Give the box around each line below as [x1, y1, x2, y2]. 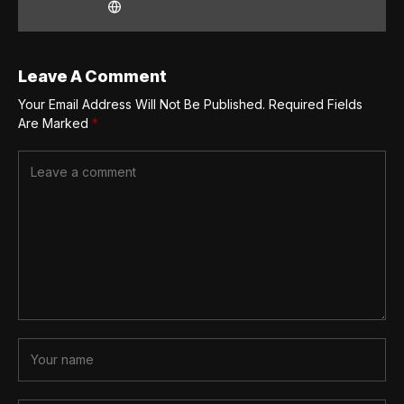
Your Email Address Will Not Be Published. [18, 96, 265, 113]
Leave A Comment [18, 67, 167, 87]
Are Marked [18, 115, 92, 132]
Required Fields [269, 96, 363, 113]
